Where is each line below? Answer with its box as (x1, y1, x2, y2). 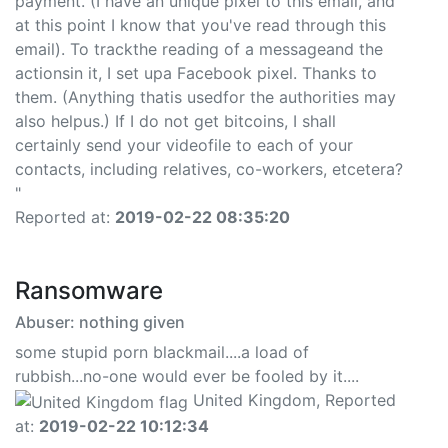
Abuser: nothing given (15, 312, 185, 333)
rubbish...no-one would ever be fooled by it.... (15, 366, 359, 387)
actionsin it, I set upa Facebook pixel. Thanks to (15, 63, 377, 84)
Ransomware (15, 276, 163, 306)
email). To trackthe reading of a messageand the (15, 39, 383, 60)
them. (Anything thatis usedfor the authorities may (15, 87, 396, 108)
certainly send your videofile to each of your (15, 135, 353, 156)
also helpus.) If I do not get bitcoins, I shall (15, 111, 336, 132)
